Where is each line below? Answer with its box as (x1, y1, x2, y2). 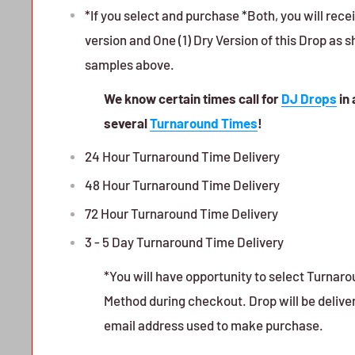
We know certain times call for (104, 90, 281, 106)
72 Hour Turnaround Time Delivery (85, 205, 278, 222)
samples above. (85, 55, 174, 72)
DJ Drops (281, 90, 337, 106)
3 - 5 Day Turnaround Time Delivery (85, 234, 284, 250)
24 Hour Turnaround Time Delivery (85, 148, 280, 165)
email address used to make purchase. (104, 317, 323, 334)
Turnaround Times (150, 114, 258, 131)
